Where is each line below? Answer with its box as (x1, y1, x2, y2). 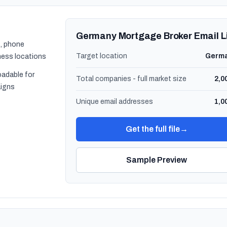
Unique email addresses (76, 98, 153, 105)
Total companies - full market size (76, 75, 186, 83)
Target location (76, 52, 127, 60)
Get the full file (125, 125, 180, 133)
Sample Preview (126, 156, 187, 164)
